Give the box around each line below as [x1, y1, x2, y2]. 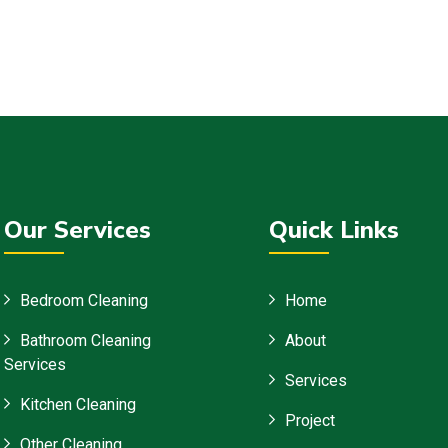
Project [285, 411, 335, 431]
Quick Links [269, 214, 399, 247]
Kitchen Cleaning [20, 395, 136, 415]
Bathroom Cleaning [20, 331, 151, 351]
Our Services [4, 214, 151, 247]
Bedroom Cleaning [20, 291, 148, 311]
